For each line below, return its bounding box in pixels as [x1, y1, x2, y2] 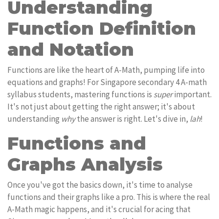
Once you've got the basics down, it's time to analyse [7, 179, 193, 190]
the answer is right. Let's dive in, [75, 113, 190, 124]
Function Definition [7, 18, 196, 39]
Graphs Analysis [7, 153, 163, 175]
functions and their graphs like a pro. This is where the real [7, 192, 210, 202]
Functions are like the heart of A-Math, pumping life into [7, 65, 205, 75]
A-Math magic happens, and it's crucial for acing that [7, 204, 191, 215]
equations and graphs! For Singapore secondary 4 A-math [7, 77, 207, 88]
